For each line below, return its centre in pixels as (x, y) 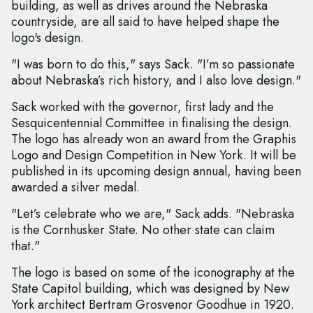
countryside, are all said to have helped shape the (145, 22)
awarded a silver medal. (75, 188)
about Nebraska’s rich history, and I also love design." (156, 81)
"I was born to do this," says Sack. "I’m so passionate (153, 65)
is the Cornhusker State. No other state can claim (143, 230)
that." (26, 246)
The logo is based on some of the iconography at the (153, 273)
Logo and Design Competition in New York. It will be (154, 155)
